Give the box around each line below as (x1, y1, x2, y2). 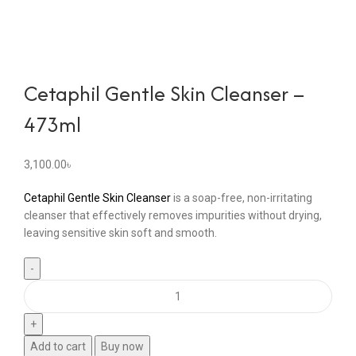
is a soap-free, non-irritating (171, 192, 312, 205)
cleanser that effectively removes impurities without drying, (24, 209, 322, 222)
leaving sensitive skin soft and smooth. (24, 226, 217, 240)
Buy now (101, 340, 144, 354)
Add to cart (30, 340, 86, 354)
